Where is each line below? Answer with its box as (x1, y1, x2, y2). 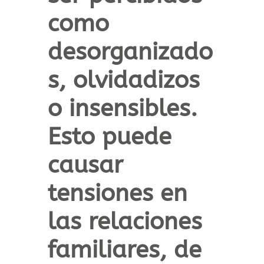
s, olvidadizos (47, 66, 200, 94)
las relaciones (47, 207, 202, 236)
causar (47, 151, 123, 179)
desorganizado (47, 38, 213, 66)
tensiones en (47, 179, 187, 207)
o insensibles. (47, 94, 197, 123)
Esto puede (47, 123, 171, 151)
